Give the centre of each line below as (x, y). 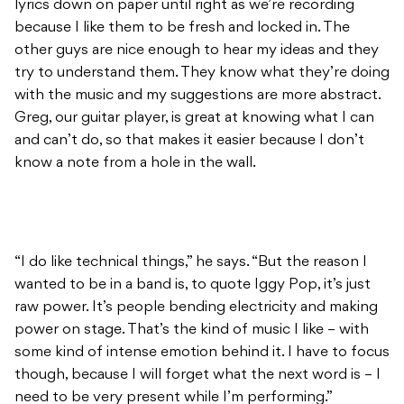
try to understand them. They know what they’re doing (202, 73)
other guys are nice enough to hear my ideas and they (197, 51)
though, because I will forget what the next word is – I (197, 376)
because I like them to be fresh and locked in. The (182, 28)
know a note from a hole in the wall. (135, 164)
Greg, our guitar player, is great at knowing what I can (194, 119)
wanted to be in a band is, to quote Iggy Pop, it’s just (193, 285)
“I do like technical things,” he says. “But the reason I (191, 263)
